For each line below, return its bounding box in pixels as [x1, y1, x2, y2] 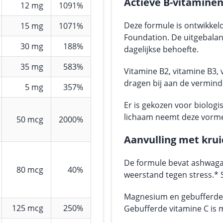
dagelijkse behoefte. [124, 44, 199, 55]
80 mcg [16, 164, 43, 175]
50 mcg [16, 114, 43, 125]
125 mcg [12, 203, 43, 214]
